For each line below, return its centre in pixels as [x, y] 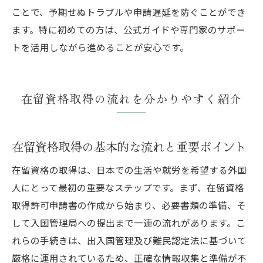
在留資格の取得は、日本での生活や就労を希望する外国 [129, 169]
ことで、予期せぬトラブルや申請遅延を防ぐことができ [129, 11]
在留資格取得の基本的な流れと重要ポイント [129, 146]
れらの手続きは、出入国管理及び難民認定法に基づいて [129, 240]
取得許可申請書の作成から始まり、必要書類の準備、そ [129, 205]
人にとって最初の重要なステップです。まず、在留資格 [128, 187]
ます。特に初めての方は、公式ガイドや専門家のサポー [129, 29]
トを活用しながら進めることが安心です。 [100, 47]
